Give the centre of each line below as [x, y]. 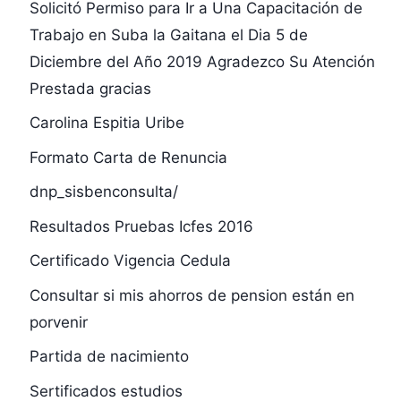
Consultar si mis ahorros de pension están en [192, 295]
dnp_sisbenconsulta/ [103, 192]
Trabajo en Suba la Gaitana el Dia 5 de [168, 34]
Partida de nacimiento [109, 357]
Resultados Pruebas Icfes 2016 [141, 226]
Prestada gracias [90, 88]
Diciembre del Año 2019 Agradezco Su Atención [202, 61]
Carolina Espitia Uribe [107, 123]
